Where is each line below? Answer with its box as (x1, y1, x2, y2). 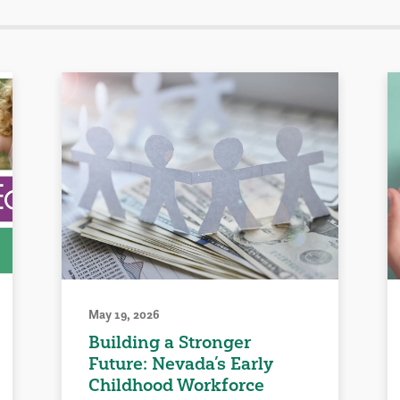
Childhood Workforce (88, 374, 265, 396)
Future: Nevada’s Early (88, 353, 274, 375)
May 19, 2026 (88, 306, 161, 323)
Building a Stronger (88, 331, 251, 354)
